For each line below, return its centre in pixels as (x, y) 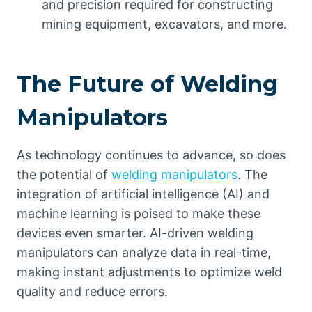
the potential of (64, 175)
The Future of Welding (147, 84)
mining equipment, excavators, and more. (164, 24)
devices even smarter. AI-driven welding (135, 233)
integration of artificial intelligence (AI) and (143, 194)
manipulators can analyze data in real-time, (144, 253)
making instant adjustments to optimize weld (149, 272)
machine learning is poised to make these (139, 214)
